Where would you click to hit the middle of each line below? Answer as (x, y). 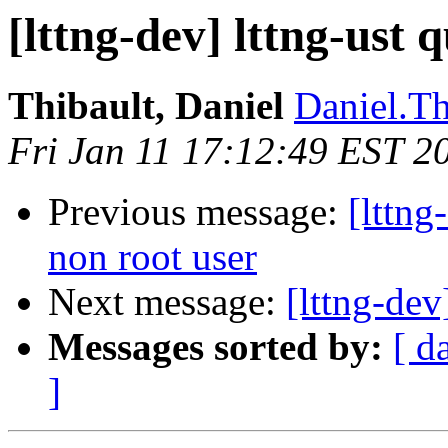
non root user (152, 257)
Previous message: (198, 212)
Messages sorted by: (215, 347)
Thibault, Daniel (146, 106)
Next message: (167, 302)
